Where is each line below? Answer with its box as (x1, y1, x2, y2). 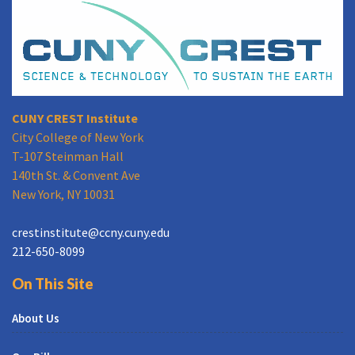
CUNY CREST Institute (12, 109, 138, 126)
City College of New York (12, 128, 143, 145)
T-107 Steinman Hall (12, 147, 124, 164)
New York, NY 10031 (12, 185, 115, 202)
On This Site (12, 274, 94, 292)
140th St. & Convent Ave (12, 166, 140, 183)
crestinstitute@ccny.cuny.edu (12, 223, 170, 240)
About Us (12, 310, 59, 326)
